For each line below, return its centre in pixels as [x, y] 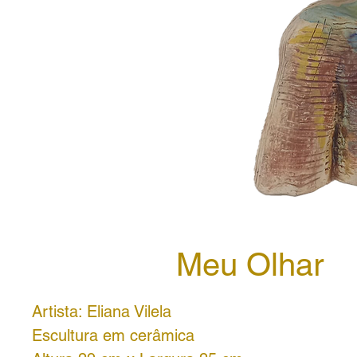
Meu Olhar [249, 265]
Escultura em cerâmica [113, 335]
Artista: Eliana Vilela [102, 312]
